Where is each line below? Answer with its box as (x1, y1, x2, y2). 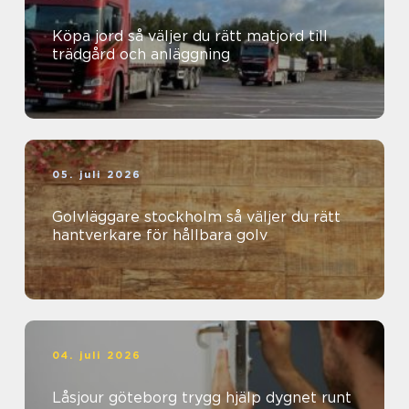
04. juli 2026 (52, 349, 142, 362)
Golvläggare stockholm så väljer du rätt (52, 208, 226, 226)
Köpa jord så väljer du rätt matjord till (52, 27, 128, 46)
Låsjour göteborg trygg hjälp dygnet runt (182, 389, 351, 407)
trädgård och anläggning (52, 46, 230, 64)
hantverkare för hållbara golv (52, 226, 267, 245)
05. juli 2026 (52, 168, 142, 182)
